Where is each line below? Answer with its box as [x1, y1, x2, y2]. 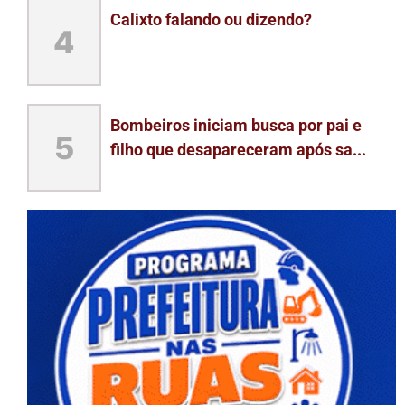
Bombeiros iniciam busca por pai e [109, 116, 362, 136]
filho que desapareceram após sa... [109, 140, 366, 160]
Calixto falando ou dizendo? [109, 10, 312, 30]
